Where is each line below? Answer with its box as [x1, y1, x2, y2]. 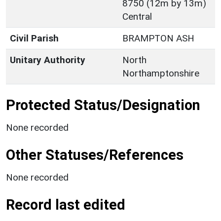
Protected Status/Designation [6, 96, 200, 113]
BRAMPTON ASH [122, 32, 194, 44]
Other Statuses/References [6, 146, 184, 163]
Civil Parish [10, 32, 59, 44]
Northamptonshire [122, 67, 199, 79]
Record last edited [6, 196, 125, 213]
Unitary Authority [10, 54, 85, 66]
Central [122, 10, 152, 22]
